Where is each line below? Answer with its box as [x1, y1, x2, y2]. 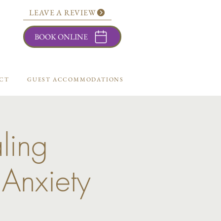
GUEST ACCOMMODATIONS [27, 75, 124, 83]
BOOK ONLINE [35, 31, 88, 42]
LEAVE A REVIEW [29, 7, 96, 18]
